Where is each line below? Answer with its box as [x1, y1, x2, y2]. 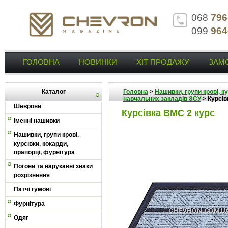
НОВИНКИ [79, 58, 117, 66]
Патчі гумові [14, 186, 51, 193]
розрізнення [14, 172, 50, 179]
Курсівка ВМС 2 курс [122, 108, 215, 118]
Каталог [41, 88, 66, 95]
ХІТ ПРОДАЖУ [136, 58, 189, 66]
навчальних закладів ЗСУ [123, 95, 201, 102]
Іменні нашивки [14, 117, 60, 124]
